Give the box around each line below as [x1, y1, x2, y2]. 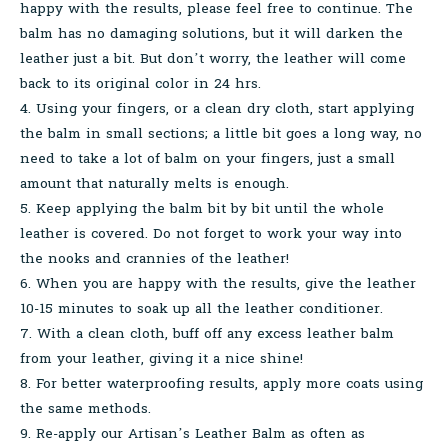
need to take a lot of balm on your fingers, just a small [20, 146, 395, 172]
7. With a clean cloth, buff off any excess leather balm [20, 321, 394, 347]
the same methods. [20, 396, 151, 422]
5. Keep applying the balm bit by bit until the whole [20, 196, 384, 222]
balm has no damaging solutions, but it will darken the [20, 21, 403, 47]
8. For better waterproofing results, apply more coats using [20, 371, 423, 397]
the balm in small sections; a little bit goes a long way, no [20, 121, 422, 147]
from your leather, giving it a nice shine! [20, 346, 303, 372]
